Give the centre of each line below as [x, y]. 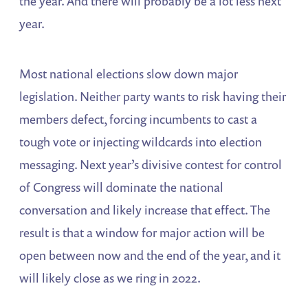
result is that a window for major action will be [142, 232]
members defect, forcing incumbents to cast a [139, 119]
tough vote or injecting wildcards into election [141, 141]
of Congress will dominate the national [122, 187]
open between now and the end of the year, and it [150, 255]
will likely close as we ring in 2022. [110, 277]
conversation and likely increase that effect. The [145, 209]
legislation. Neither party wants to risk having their [153, 96]
